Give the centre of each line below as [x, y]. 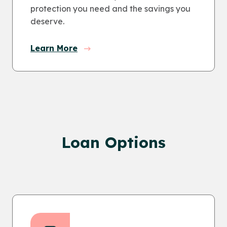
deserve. [47, 21]
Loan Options [113, 142]
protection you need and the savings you [110, 9]
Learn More [54, 48]
